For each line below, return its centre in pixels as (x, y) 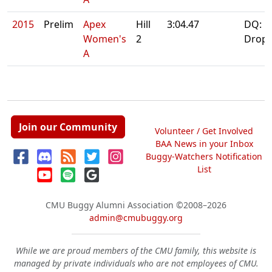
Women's (105, 39)
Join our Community (68, 127)
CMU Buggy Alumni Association (110, 205)
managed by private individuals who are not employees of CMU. (136, 263)
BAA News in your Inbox (204, 143)
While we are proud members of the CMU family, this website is (136, 250)
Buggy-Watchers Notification (204, 156)
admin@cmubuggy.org (136, 218)
